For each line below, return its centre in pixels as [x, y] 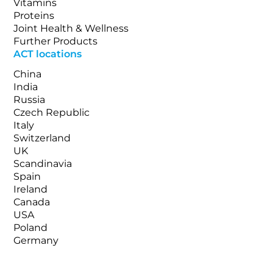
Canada [32, 202]
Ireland [31, 189]
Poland [31, 227]
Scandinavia [43, 163]
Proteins [34, 15]
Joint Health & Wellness [71, 28]
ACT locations [48, 54]
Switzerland [42, 138]
